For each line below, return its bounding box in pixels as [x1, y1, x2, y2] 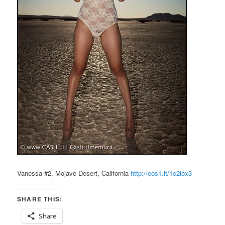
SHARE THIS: [17, 194, 63, 204]
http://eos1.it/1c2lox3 [131, 168, 192, 178]
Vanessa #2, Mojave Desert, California [17, 168, 131, 178]
